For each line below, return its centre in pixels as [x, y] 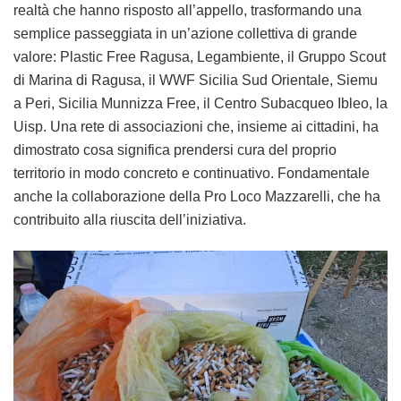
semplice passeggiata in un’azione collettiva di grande [185, 33]
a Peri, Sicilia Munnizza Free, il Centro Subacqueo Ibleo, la [200, 103]
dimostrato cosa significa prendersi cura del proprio [175, 149]
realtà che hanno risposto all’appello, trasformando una [188, 10]
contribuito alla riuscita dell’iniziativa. [130, 219]
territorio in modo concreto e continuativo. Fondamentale [192, 173]
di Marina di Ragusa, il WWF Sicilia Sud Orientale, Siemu [196, 80]
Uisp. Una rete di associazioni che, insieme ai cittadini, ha [196, 126]
